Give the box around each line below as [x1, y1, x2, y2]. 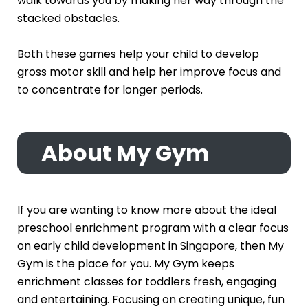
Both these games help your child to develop [16, 45, 259, 62]
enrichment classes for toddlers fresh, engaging [16, 273, 276, 289]
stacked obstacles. [16, 10, 120, 27]
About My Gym [41, 137, 209, 168]
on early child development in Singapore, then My [16, 237, 284, 254]
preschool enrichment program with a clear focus [16, 219, 289, 236]
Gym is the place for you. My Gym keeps [16, 255, 234, 272]
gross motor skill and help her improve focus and [16, 63, 281, 80]
